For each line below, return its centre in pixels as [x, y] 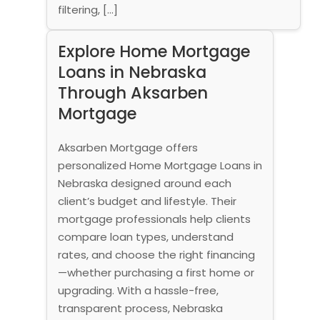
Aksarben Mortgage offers [127, 147]
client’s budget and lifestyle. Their [147, 201]
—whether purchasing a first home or [156, 272]
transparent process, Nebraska [140, 308]
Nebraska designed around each [144, 183]
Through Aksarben [132, 92]
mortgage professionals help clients [154, 219]
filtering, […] [87, 9]
